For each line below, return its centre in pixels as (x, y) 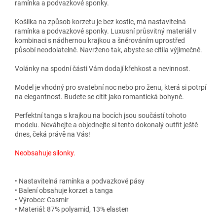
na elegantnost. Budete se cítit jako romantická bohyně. (99, 96)
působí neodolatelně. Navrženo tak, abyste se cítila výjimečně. (109, 50)
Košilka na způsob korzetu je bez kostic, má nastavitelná (100, 21)
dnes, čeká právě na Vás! (53, 134)
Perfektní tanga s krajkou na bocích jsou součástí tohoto (101, 115)
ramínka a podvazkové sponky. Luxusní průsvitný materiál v (106, 31)
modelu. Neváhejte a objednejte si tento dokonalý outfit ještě (106, 125)
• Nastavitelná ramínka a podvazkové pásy (80, 181)
